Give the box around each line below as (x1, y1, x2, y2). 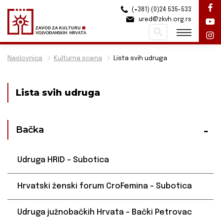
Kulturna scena (54, 55, 102, 62)
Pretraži (149, 29, 173, 35)
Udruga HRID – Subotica (17, 156, 109, 165)
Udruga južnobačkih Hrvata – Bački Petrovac (17, 208, 192, 217)
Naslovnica (7, 55, 42, 62)
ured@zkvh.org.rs (137, 16, 191, 23)
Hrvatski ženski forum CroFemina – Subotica (17, 182, 192, 191)
